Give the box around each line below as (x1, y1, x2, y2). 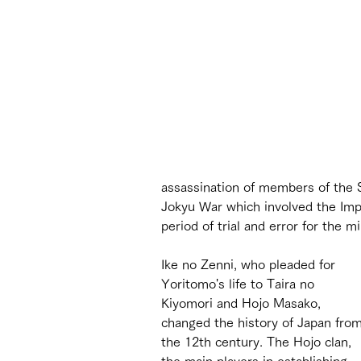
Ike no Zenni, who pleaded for (161, 257, 339, 271)
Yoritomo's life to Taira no (161, 276, 318, 290)
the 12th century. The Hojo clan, (161, 334, 355, 348)
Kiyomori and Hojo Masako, (161, 296, 325, 309)
